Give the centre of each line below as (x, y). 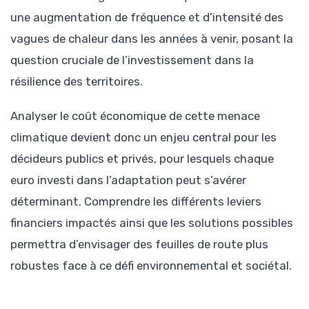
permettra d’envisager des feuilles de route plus (139, 245)
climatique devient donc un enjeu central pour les (143, 138)
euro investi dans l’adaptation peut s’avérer (128, 180)
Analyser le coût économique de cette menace (135, 116)
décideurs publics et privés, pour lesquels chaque (142, 159)
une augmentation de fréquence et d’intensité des (147, 18)
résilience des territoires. (77, 82)
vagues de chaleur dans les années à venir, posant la (152, 39)
